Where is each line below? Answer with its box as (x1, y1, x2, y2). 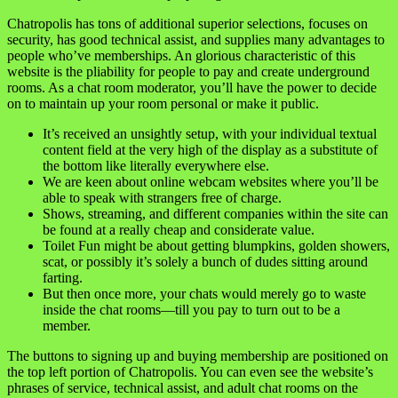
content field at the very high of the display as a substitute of (43, 141, 378, 157)
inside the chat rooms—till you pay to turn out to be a (43, 301, 340, 317)
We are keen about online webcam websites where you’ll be (43, 173, 378, 189)
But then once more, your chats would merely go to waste (43, 285, 366, 301)
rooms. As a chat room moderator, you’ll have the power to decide (7, 79, 377, 95)
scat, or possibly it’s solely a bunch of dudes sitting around (43, 253, 368, 269)
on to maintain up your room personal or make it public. (7, 95, 319, 111)
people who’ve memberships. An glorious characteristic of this (7, 47, 355, 63)
